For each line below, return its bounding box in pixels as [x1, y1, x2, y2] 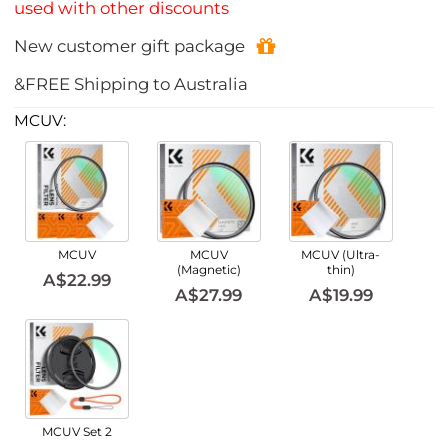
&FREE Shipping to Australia [14, 73, 249, 94]
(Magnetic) [176, 261, 241, 277]
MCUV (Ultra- [301, 246, 381, 262]
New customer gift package [14, 36, 246, 57]
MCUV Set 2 [42, 424, 113, 440]
